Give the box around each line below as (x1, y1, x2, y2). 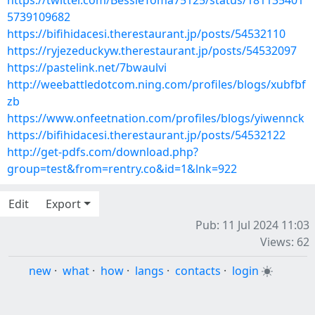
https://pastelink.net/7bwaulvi (7, 60, 167, 75)
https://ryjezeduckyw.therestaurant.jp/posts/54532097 (7, 43, 297, 58)
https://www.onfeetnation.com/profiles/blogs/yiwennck (7, 110, 304, 126)
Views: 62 (260, 234, 309, 250)
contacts (174, 263, 221, 278)
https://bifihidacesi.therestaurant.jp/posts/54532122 (7, 127, 285, 143)
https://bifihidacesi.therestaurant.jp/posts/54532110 (7, 26, 285, 41)
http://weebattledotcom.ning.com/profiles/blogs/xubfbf (7, 77, 306, 92)
